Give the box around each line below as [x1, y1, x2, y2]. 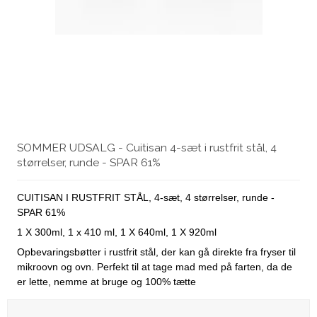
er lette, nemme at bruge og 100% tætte [17, 275, 196, 287]
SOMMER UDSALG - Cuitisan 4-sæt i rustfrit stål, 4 [17, 140, 277, 154]
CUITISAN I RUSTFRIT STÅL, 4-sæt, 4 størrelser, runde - [17, 191, 275, 203]
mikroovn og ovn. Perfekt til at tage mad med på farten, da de [17, 260, 292, 272]
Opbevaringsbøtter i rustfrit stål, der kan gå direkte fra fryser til [17, 246, 296, 258]
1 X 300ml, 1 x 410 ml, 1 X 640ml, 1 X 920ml [17, 226, 217, 238]
